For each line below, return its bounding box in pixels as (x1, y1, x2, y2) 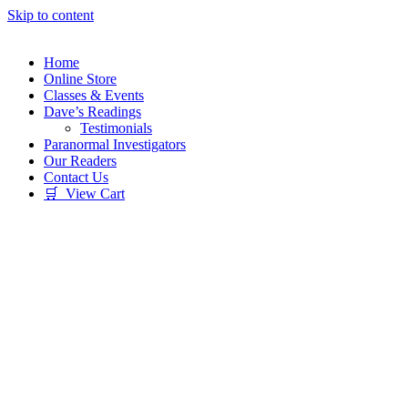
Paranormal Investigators (44, 137, 186, 152)
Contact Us (44, 169, 108, 185)
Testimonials (80, 120, 152, 136)
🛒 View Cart (44, 186, 125, 201)
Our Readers (44, 153, 117, 168)
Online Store (44, 71, 117, 87)
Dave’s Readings (44, 104, 141, 119)
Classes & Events (44, 87, 144, 103)
